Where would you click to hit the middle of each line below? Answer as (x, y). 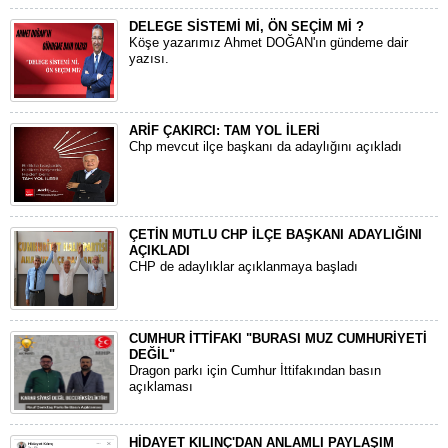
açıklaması (161, 386)
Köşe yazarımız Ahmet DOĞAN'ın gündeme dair (268, 42)
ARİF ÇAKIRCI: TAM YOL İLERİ (224, 130)
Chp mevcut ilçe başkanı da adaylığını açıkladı (265, 146)
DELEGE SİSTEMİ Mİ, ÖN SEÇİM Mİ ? (246, 26)
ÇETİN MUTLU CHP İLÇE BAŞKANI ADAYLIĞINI (275, 234)
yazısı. (149, 58)
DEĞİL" (152, 354)
